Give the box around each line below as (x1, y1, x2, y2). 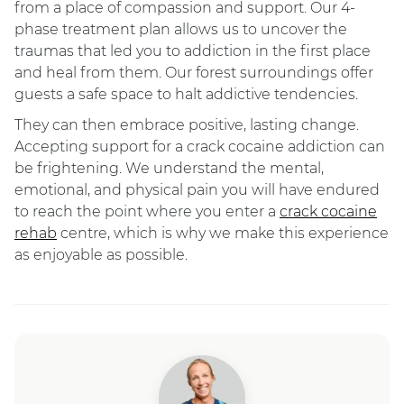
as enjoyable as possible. (14, 246, 188, 263)
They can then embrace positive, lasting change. (14, 116, 359, 133)
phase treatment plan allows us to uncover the (14, 21, 347, 38)
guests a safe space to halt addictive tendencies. (14, 86, 358, 103)
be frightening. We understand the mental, (14, 160, 324, 177)
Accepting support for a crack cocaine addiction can (14, 138, 385, 155)
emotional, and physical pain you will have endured (14, 181, 380, 198)
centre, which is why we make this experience (57, 225, 389, 242)
